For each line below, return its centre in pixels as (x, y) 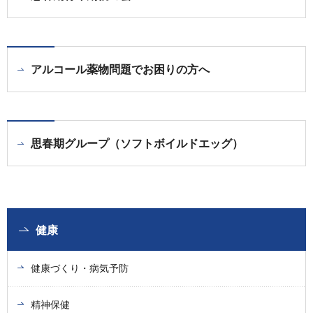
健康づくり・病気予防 (80, 268)
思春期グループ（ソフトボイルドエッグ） (137, 144)
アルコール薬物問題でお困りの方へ (120, 70)
